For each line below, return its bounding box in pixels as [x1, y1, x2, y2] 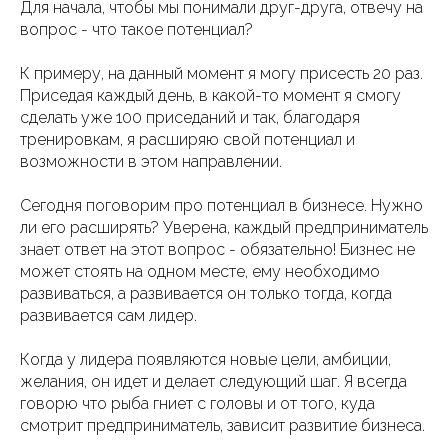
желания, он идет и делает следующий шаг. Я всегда [20, 372, 407, 392]
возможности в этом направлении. [20, 152, 282, 172]
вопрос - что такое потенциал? [20, 20, 253, 40]
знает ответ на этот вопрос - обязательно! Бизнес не [20, 240, 415, 260]
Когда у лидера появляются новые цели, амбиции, [20, 350, 391, 370]
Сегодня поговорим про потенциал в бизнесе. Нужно [20, 196, 423, 216]
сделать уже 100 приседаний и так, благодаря [20, 108, 360, 128]
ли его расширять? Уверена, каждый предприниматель [20, 218, 428, 238]
